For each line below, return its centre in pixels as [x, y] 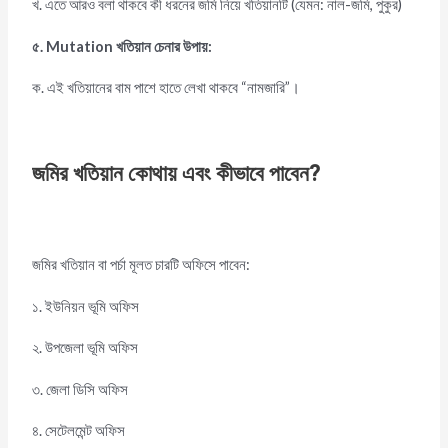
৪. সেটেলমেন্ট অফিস [80, 431]
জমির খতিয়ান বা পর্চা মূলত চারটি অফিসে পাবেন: [141, 265]
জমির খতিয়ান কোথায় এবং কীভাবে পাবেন [171, 173]
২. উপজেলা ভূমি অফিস [87, 348]
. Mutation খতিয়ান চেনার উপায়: [126, 46]
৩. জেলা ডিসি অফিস [83, 389]
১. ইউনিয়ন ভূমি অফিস [90, 306]
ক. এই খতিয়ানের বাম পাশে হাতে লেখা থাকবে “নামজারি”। [166, 88]
